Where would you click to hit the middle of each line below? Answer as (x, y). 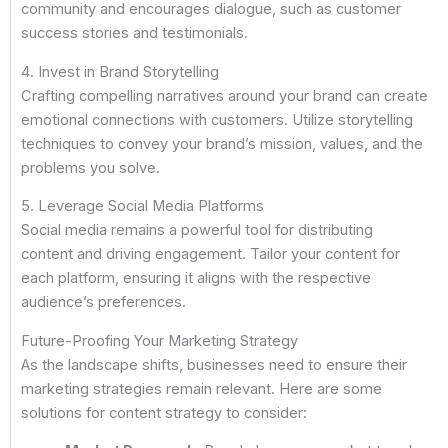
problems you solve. (90, 167)
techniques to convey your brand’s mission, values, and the (222, 143)
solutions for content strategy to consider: (164, 412)
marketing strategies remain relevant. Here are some (201, 388)
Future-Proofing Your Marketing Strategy (159, 340)
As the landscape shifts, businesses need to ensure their (214, 364)
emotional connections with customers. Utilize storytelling (217, 119)
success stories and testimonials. (134, 33)
